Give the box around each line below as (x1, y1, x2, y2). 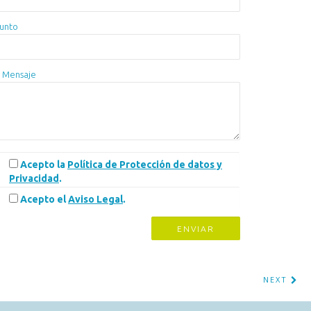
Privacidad (9, 173, 59, 184)
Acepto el (20, 194, 68, 205)
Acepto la (20, 159, 67, 170)
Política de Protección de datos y (67, 159, 222, 170)
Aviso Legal (68, 194, 123, 205)
